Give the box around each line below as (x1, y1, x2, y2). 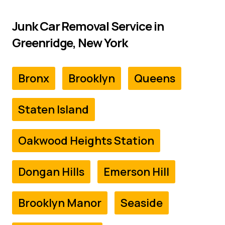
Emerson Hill (103, 164, 169, 179)
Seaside (121, 195, 163, 210)
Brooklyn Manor (18, 195, 101, 210)
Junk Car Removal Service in (12, 18, 164, 34)
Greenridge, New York (12, 34, 128, 51)
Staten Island (18, 102, 89, 117)
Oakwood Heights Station (18, 133, 154, 148)
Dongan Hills (18, 164, 84, 179)
